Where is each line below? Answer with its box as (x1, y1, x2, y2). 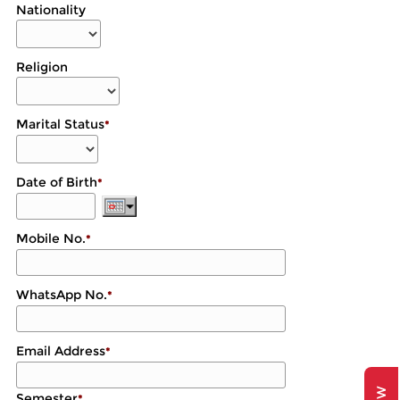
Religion (15, 59, 68, 75)
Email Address (15, 343, 105, 359)
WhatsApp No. (15, 287, 107, 303)
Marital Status (15, 116, 104, 132)
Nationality (15, 2, 86, 18)
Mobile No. (15, 230, 86, 246)
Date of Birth (15, 174, 97, 190)
